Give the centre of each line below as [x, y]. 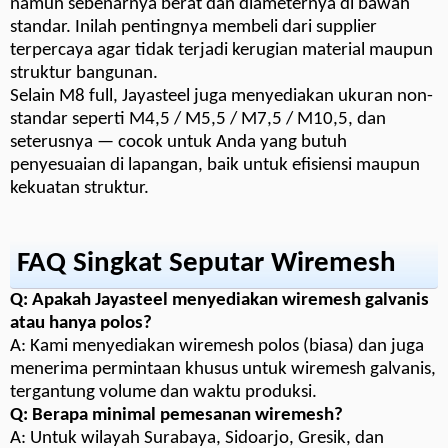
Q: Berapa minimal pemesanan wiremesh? [176, 415]
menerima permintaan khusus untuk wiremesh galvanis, [223, 369]
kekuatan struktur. [79, 188]
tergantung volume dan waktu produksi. [163, 392]
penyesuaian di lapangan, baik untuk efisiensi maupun [215, 165]
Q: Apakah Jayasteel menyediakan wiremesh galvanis [219, 300]
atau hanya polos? [81, 323]
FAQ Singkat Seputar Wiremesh [206, 263]
